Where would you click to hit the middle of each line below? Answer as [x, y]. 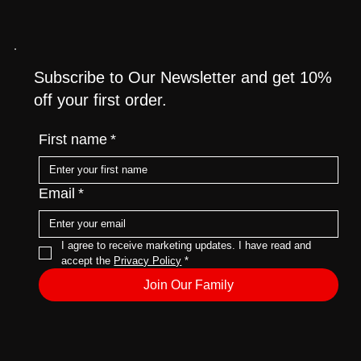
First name [73, 165]
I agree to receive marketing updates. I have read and [187, 271]
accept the [88, 286]
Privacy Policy [148, 286]
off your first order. [100, 126]
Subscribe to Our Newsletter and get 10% [183, 104]
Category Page [52, 17]
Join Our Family [189, 310]
